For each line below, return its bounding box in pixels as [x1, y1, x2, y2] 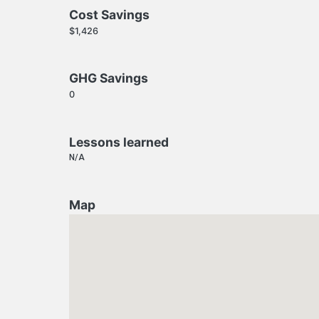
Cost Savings [69, 6, 150, 22]
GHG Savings [69, 70, 149, 86]
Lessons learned [69, 135, 169, 150]
